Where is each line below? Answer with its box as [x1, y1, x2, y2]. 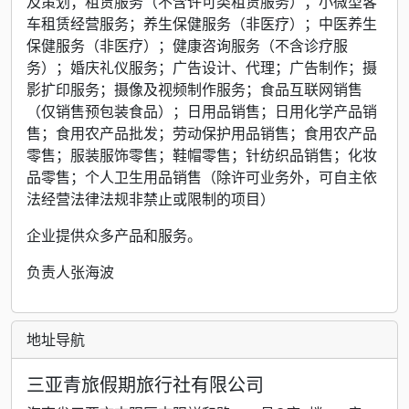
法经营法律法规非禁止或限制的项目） [26, 188, 275, 209]
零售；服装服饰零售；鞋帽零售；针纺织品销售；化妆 [26, 144, 377, 165]
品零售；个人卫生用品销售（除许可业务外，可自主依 [26, 166, 377, 187]
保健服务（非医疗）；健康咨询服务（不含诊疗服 [26, 35, 348, 56]
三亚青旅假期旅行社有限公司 [26, 371, 264, 397]
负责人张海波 [26, 261, 114, 282]
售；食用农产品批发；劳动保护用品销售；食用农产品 [26, 122, 377, 143]
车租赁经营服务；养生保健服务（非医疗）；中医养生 [26, 13, 377, 34]
